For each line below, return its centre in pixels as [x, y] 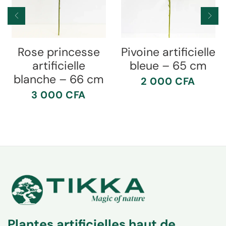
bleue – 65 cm [168, 66]
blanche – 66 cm [59, 79]
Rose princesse [59, 52]
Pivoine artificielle [168, 52]
